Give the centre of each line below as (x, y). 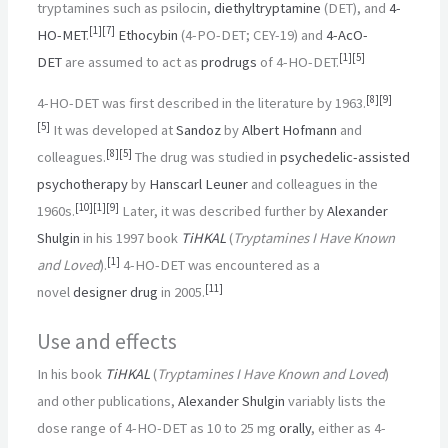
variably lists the (336, 400)
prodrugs (229, 61)
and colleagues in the (313, 184)
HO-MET (62, 34)
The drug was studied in (206, 157)
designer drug (116, 292)
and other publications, (108, 400)
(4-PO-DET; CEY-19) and (252, 34)
